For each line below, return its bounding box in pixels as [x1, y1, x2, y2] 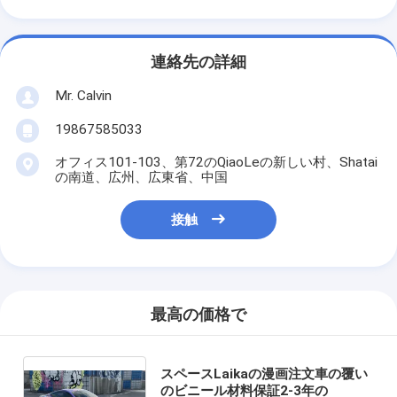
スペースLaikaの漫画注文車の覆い [160, 365, 368, 382]
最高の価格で [151, 306, 246, 324]
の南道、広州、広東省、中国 [54, 168, 228, 185]
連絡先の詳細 [151, 53, 246, 72]
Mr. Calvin [54, 87, 112, 104]
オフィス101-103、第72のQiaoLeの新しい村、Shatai [54, 153, 378, 170]
